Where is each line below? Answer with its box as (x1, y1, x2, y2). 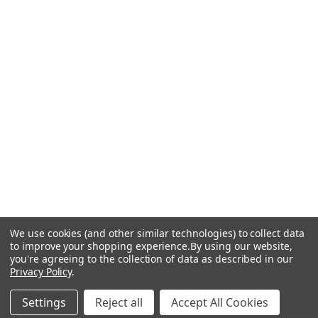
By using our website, (190, 239, 293, 253)
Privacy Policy (10, 265, 72, 278)
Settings (22, 295, 66, 310)
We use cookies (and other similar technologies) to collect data (10, 226, 305, 240)
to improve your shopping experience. (10, 239, 191, 253)
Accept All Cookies (171, 295, 268, 310)
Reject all (95, 295, 143, 310)
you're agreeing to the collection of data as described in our (10, 252, 293, 265)
